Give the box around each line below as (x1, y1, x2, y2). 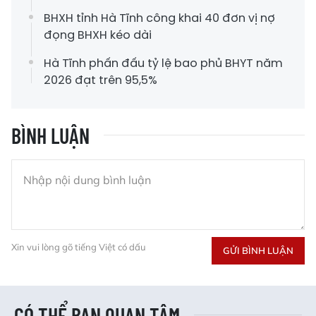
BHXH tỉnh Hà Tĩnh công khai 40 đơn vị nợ (44, 10, 275, 27)
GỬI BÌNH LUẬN (223, 245, 293, 257)
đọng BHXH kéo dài (44, 27, 152, 44)
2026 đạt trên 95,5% (44, 72, 157, 89)
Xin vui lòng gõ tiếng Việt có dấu (11, 241, 146, 253)
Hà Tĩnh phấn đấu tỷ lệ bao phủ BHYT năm (44, 55, 283, 72)
